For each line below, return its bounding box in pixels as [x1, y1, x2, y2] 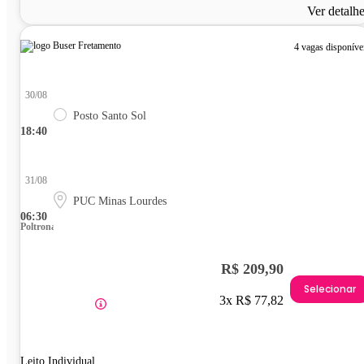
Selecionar [304, 282, 356, 297]
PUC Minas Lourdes [73, 194, 167, 207]
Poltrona [20, 220, 56, 232]
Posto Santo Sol [73, 109, 146, 122]
